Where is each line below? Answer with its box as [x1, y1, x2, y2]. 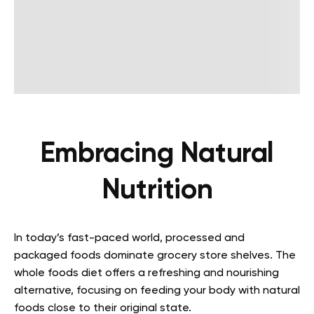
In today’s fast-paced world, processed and [14, 232, 245, 244]
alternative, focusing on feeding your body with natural [14, 285, 300, 296]
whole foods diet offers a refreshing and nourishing [14, 267, 279, 279]
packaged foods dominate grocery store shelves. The [14, 250, 296, 261]
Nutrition [101, 176, 213, 205]
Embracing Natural [39, 139, 275, 168]
